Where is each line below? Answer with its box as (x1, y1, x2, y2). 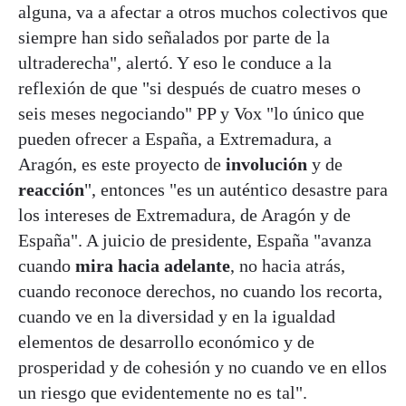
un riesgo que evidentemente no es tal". (18, 382, 307, 402)
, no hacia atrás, (230, 255, 345, 275)
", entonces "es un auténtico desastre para (84, 179, 388, 199)
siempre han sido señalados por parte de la (18, 26, 330, 47)
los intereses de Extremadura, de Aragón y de (18, 204, 351, 225)
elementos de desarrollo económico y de (18, 331, 314, 352)
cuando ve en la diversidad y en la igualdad (18, 305, 335, 326)
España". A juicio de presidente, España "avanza (18, 229, 372, 250)
